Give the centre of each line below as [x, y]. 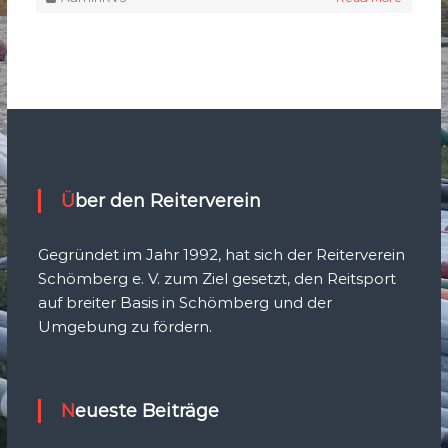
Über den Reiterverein [167, 201]
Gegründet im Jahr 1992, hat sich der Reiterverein [221, 255]
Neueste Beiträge [146, 411]
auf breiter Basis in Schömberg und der [184, 303]
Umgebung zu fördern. [124, 327]
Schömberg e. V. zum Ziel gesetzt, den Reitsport [216, 279]
